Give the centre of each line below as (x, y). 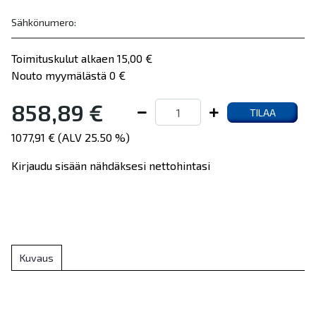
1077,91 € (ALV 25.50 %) (71, 137)
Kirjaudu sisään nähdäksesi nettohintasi (111, 165)
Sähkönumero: (44, 22)
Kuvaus (36, 258)
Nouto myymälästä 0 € (68, 75)
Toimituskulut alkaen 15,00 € (82, 58)
